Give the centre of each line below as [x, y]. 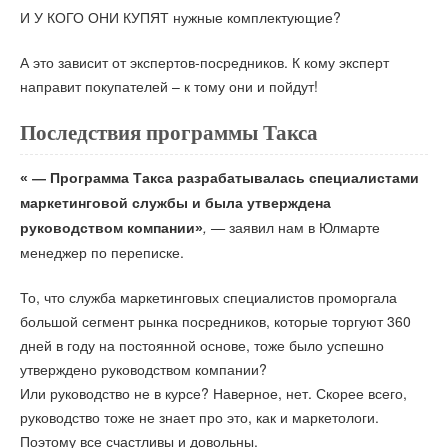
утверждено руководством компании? [143, 368]
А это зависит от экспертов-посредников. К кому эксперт [204, 61]
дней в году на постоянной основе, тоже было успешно [202, 344]
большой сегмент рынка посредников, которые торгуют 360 [215, 320]
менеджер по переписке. [102, 252]
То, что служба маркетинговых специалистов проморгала [208, 296]
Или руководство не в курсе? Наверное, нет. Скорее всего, [213, 392]
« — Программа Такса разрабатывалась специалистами [219, 178]
